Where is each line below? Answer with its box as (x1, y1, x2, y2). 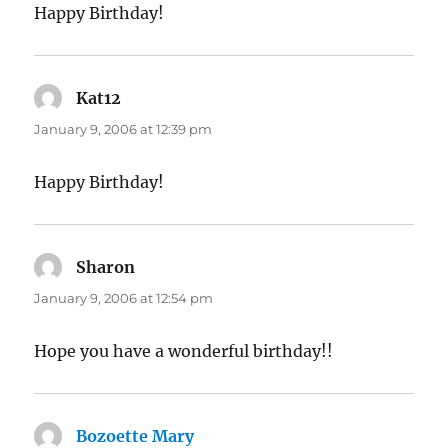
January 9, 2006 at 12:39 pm (34, 121, 213, 138)
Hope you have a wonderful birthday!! (34, 341, 334, 362)
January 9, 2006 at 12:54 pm (34, 290, 214, 307)
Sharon (76, 257, 136, 278)
